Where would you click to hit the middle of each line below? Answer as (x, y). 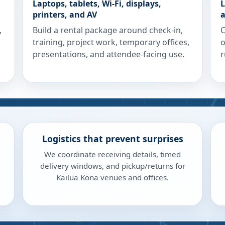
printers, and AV (65, 15)
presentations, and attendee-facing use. (109, 54)
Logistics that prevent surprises (113, 139)
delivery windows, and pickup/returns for (113, 166)
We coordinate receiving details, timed (113, 154)
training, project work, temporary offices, (111, 42)
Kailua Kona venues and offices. (113, 177)
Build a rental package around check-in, (108, 30)
